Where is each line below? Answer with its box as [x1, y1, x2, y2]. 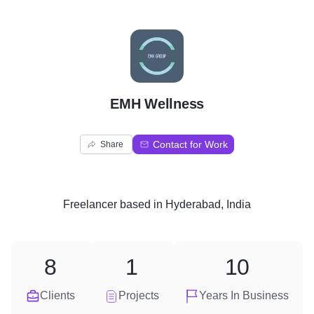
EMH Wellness [110, 96, 204, 111]
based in [117, 198, 165, 210]
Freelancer [63, 198, 117, 210]
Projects [118, 289, 159, 301]
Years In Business [199, 289, 289, 301]
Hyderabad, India [165, 198, 251, 210]
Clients [40, 289, 75, 301]
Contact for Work [153, 139, 228, 150]
